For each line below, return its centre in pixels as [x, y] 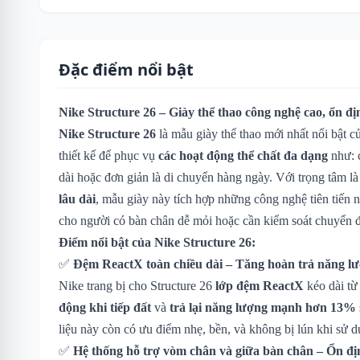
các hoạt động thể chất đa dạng [243, 155]
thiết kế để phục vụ [108, 155]
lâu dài [77, 198]
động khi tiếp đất [105, 307]
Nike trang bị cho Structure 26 [137, 285]
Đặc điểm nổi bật [126, 69]
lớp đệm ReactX [260, 285]
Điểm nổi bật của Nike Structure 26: [157, 242]
